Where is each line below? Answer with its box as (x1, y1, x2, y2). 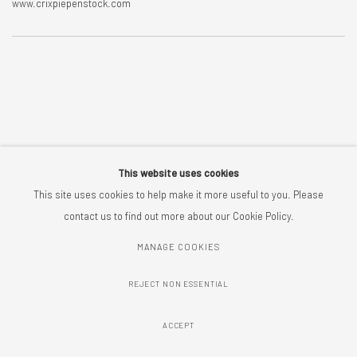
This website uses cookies (118, 167, 239, 180)
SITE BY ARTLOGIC (174, 263, 241, 273)
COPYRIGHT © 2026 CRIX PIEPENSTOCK (12, 263, 156, 273)
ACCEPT (162, 320, 195, 330)
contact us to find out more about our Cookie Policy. (63, 210, 294, 223)
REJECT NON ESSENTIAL (127, 279, 229, 288)
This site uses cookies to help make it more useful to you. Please (33, 188, 324, 202)
